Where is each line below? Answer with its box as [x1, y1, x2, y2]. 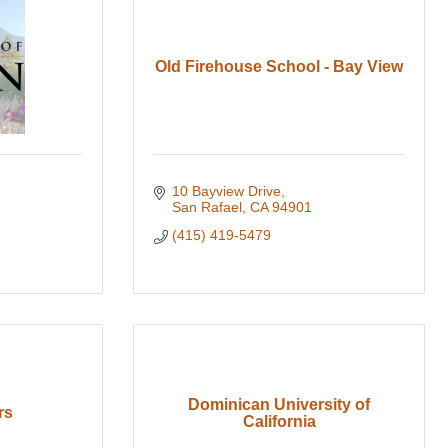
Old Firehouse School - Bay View [155, 58, 403, 76]
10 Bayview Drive [171, 183, 281, 200]
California [242, 412, 316, 430]
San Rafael [171, 199, 242, 216]
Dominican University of [188, 395, 370, 413]
